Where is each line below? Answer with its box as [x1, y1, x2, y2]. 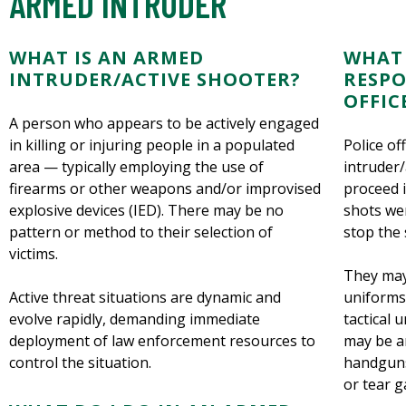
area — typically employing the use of [9, 157, 264, 177]
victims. [9, 244, 58, 264]
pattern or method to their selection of [9, 222, 273, 242]
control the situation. [9, 353, 151, 372]
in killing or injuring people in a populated [9, 135, 295, 155]
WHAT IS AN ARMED [9, 45, 204, 70]
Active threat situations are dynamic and [9, 287, 281, 307]
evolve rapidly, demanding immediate [9, 309, 260, 329]
